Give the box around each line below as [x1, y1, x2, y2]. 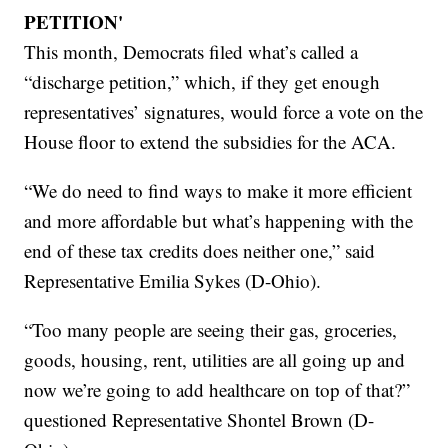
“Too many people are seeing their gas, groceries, [24, 316, 398, 342]
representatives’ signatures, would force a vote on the [24, 98, 424, 124]
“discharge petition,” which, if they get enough [24, 68, 381, 94]
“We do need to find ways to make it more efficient [24, 177, 413, 203]
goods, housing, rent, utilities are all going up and [24, 346, 406, 372]
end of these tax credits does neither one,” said [24, 237, 376, 263]
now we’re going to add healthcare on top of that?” [24, 376, 411, 402]
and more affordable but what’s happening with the [24, 207, 414, 233]
